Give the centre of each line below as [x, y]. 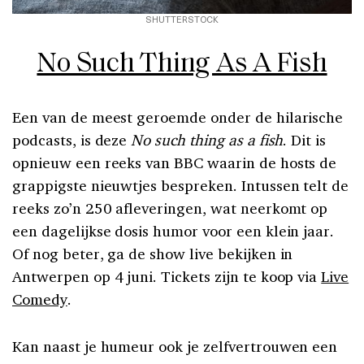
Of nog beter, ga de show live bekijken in [153, 253]
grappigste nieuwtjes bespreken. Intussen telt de [181, 185]
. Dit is [305, 139]
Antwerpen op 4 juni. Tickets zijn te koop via [167, 276]
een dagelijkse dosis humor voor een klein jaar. [173, 230]
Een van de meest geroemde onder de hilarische [178, 117]
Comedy [40, 299]
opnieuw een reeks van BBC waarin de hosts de [175, 162]
